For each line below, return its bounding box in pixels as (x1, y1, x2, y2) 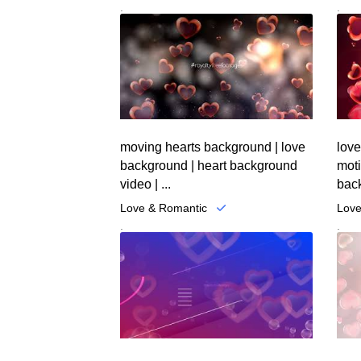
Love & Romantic (120, 201, 208, 215)
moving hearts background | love (120, 140, 306, 155)
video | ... (120, 177, 172, 192)
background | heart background (120, 159, 298, 173)
